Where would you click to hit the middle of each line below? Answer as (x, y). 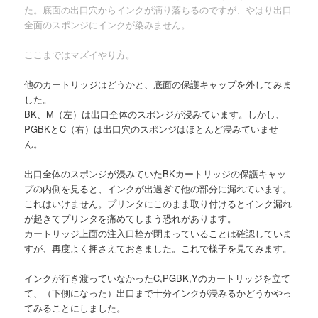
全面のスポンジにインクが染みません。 (108, 24)
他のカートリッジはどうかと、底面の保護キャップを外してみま (158, 84)
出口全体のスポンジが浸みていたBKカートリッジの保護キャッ (155, 174)
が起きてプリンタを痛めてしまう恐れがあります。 (131, 219)
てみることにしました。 (75, 308)
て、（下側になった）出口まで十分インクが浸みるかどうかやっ (158, 293)
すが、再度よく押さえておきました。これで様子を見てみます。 (158, 248)
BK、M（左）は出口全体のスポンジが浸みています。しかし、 (155, 114)
